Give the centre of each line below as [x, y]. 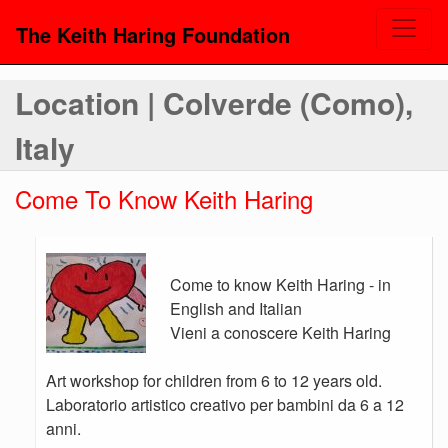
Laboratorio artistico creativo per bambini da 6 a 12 [225, 404]
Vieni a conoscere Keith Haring [280, 332]
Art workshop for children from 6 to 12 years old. [214, 380]
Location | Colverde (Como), [214, 102]
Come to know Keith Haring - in [280, 284]
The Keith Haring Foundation [153, 34]
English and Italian [236, 308]
